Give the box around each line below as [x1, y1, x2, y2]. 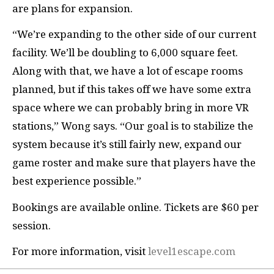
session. [12, 219, 51, 232]
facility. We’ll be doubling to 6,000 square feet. [12, 46, 238, 59]
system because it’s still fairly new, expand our [12, 138, 242, 150]
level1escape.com [148, 245, 235, 257]
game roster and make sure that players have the [12, 157, 256, 169]
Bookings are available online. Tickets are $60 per [12, 201, 259, 213]
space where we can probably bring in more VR [12, 102, 249, 114]
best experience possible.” [12, 175, 141, 187]
